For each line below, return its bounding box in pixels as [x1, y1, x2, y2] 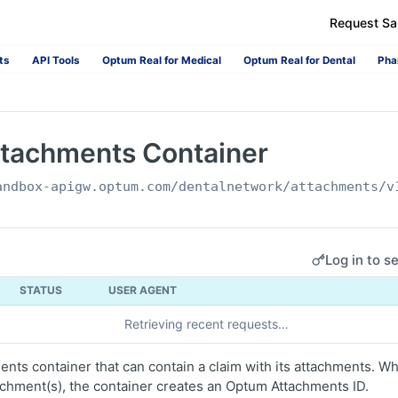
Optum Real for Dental [243, 54, 355, 67]
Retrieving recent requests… [123, 316, 289, 331]
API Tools [32, 54, 80, 67]
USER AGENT [108, 283, 178, 297]
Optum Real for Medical [102, 54, 221, 67]
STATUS [20, 283, 63, 297]
